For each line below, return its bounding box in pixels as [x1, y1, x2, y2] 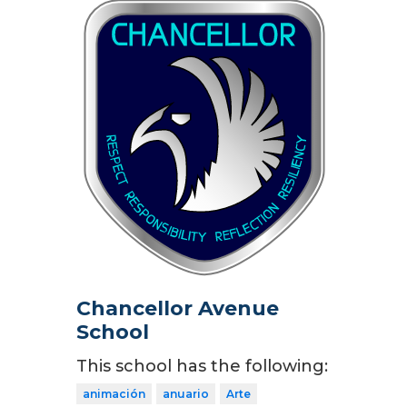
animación [83, 387, 145, 402]
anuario [163, 387, 209, 402]
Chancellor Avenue [76, 296, 279, 322]
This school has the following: [76, 356, 328, 377]
